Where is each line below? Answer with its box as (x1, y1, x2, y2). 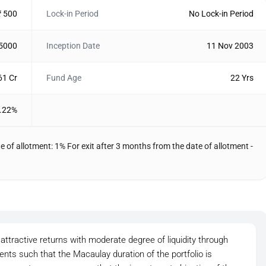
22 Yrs (230, 73, 254, 83)
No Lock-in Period (188, 9, 254, 18)
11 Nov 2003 (206, 41, 254, 50)
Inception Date (46, 41, 100, 50)
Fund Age (46, 73, 81, 83)
